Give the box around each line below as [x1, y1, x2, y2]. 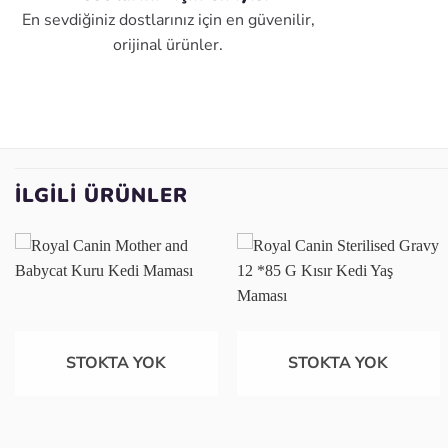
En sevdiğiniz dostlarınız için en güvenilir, [21, 9, 315, 32]
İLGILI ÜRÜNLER [15, 182, 188, 210]
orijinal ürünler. [113, 34, 223, 57]
